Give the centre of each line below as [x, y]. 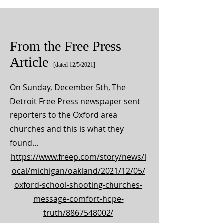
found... [24, 143]
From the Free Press [66, 46]
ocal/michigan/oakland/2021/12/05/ [78, 171]
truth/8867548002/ [78, 213]
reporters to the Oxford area [64, 115]
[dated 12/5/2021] [73, 65]
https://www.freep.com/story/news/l [78, 157]
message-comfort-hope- [78, 199]
